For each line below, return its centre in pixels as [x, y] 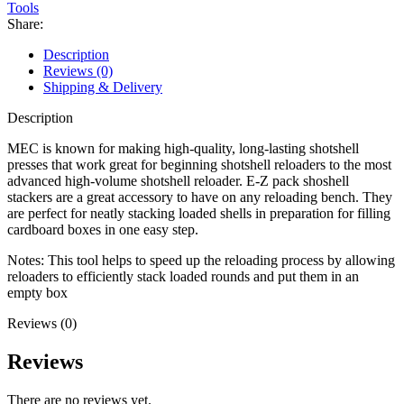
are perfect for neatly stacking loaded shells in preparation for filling [199, 213]
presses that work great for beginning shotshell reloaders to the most [199, 164]
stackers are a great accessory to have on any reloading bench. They [200, 197]
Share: [25, 23]
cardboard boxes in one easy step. [103, 229]
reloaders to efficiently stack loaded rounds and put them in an [183, 276]
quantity [51, 17]
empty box [37, 292]
